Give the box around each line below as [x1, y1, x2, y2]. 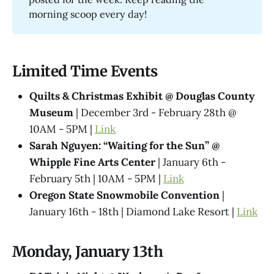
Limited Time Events [12, 62, 158, 81]
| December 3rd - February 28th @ [73, 106, 237, 120]
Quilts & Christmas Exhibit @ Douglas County [29, 89, 254, 103]
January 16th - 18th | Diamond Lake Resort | [29, 205, 237, 219]
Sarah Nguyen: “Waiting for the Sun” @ [29, 139, 220, 153]
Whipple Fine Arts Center [29, 155, 155, 169]
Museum [29, 106, 73, 120]
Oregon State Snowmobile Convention [29, 188, 220, 202]
